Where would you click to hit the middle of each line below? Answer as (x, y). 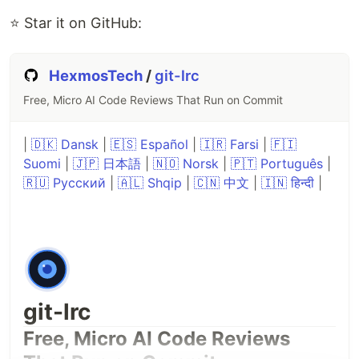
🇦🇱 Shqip (150, 183)
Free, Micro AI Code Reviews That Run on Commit (153, 100)
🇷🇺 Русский (65, 183)
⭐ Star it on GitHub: (76, 23)
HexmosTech (98, 76)
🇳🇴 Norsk (186, 164)
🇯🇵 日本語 (107, 164)
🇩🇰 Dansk (65, 145)
